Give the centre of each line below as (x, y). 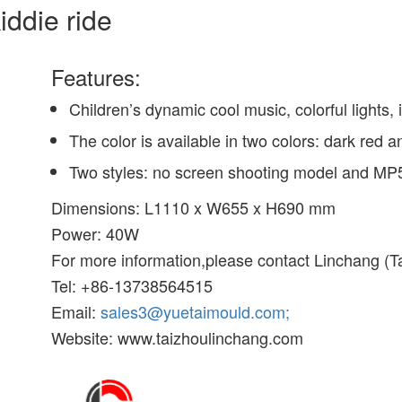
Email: (76, 311)
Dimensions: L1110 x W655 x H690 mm (194, 207)
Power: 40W (96, 233)
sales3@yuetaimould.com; (196, 311)
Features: (96, 77)
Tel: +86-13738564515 (132, 285)
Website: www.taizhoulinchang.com (178, 337)
